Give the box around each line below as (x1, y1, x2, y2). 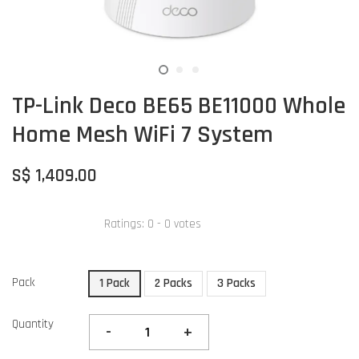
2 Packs (155, 276, 192, 292)
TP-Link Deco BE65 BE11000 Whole (12, 91, 345, 122)
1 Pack (99, 276, 130, 292)
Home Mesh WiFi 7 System (12, 119, 273, 151)
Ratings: (104, 216, 147, 232)
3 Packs (217, 276, 256, 292)
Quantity (12, 317, 54, 333)
